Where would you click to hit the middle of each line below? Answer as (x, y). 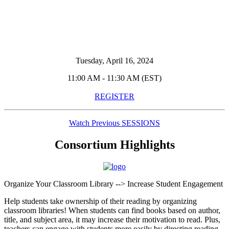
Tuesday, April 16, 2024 (114, 61)
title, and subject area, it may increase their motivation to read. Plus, (112, 219)
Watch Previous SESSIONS (114, 123)
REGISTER (114, 97)
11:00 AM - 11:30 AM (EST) (114, 78)
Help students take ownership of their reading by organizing (100, 201)
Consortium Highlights (114, 144)
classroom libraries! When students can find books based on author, (112, 210)
